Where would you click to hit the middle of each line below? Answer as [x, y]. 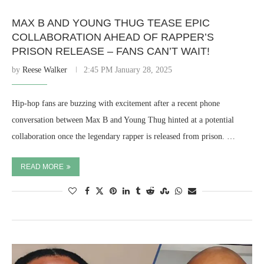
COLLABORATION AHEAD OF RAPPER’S [113, 37]
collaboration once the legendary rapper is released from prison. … [123, 136]
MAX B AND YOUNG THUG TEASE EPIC [111, 23]
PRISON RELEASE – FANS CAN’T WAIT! [111, 51]
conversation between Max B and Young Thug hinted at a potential [123, 120]
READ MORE [42, 167]
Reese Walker [45, 70]
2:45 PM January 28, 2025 [128, 70]
